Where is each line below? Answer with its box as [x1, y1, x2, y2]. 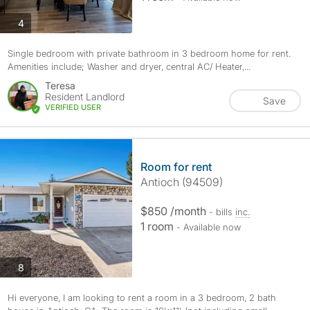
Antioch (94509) [140, 175, 223, 189]
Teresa [44, 80, 75, 91]
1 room [140, 219, 176, 233]
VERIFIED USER [44, 102, 101, 112]
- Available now [176, 221, 241, 232]
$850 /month [140, 204, 209, 218]
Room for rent [140, 160, 212, 174]
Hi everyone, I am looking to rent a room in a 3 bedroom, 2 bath [7, 292, 276, 303]
